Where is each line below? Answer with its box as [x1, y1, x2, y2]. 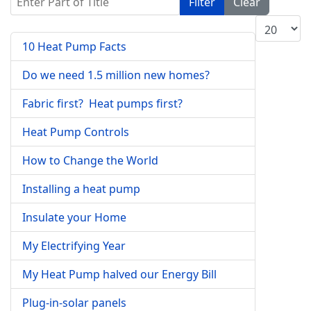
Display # [255, 15, 303, 31]
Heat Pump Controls [22, 124, 129, 140]
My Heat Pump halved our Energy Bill [22, 267, 217, 282]
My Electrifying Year [22, 238, 126, 253]
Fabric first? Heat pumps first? [22, 96, 183, 111]
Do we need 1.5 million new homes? [22, 67, 210, 83]
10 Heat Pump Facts [22, 39, 126, 54]
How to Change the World [22, 153, 158, 168]
